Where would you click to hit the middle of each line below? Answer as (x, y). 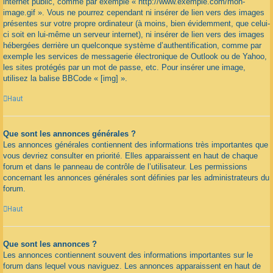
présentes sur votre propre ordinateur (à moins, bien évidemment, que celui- (136, 24)
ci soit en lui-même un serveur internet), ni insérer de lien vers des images (134, 35)
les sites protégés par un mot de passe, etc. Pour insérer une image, (124, 68)
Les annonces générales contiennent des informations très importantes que (136, 145)
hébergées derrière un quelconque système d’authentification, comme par (132, 46)
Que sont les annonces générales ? (69, 134)
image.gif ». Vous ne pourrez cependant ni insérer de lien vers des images (134, 13)
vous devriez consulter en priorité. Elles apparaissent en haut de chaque (130, 156)
